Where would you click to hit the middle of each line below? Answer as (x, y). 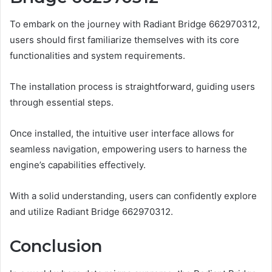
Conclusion (56, 246)
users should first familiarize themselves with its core (124, 40)
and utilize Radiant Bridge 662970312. (91, 212)
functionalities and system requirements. (97, 56)
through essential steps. (62, 103)
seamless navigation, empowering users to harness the (128, 149)
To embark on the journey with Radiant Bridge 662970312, (135, 24)
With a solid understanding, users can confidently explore (133, 196)
